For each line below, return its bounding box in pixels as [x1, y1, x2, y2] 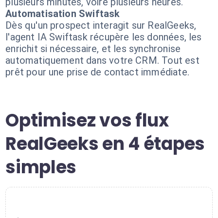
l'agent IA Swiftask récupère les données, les [5, 31, 202, 43]
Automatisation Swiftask [5, 8, 120, 19]
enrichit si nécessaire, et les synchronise [5, 43, 181, 54]
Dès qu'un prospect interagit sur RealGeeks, [5, 19, 197, 31]
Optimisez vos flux [5, 108, 169, 133]
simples [5, 155, 77, 180]
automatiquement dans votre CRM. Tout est [5, 54, 200, 66]
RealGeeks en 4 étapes [5, 131, 205, 156]
